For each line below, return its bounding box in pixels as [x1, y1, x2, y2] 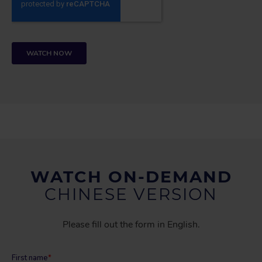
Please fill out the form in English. [62, 218, 200, 232]
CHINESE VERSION [44, 184, 218, 205]
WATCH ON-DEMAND [30, 167, 232, 187]
